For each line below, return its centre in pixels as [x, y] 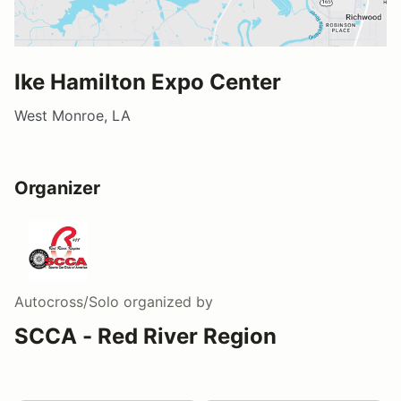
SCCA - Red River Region [145, 336]
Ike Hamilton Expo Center [148, 81]
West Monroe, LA [73, 115]
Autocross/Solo [67, 301]
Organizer [57, 188]
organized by [166, 301]
